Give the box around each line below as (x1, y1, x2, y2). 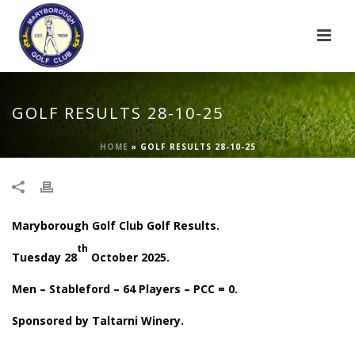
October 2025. (88, 250, 170, 265)
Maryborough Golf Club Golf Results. (12, 218, 219, 233)
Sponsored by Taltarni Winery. (12, 313, 184, 328)
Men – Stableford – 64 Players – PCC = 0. (12, 281, 238, 296)
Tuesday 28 (12, 250, 77, 265)
